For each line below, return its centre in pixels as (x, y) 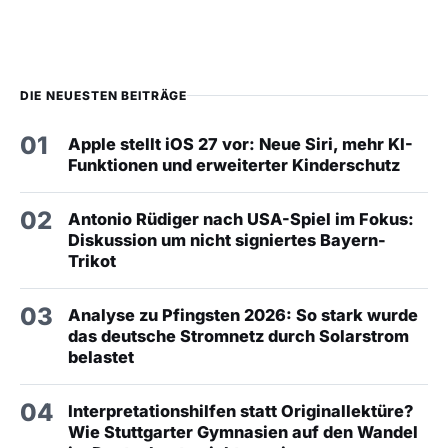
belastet (101, 357)
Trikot (92, 261)
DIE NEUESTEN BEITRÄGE (104, 96)
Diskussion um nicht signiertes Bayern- (227, 240)
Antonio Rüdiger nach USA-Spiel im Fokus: (241, 219)
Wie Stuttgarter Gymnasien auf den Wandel (243, 432)
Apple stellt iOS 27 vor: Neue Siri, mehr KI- (240, 144)
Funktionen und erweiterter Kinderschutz (234, 165)
